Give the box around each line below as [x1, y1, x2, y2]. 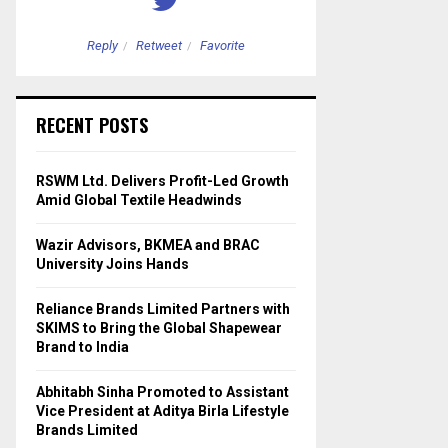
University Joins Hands [36, 255, 189, 272]
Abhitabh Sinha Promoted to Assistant [36, 383, 289, 400]
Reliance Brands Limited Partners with [36, 300, 290, 317]
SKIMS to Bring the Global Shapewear [36, 319, 282, 336]
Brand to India [36, 338, 129, 355]
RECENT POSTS [36, 111, 148, 138]
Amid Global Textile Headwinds [36, 191, 242, 208]
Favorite [200, 37, 245, 53]
